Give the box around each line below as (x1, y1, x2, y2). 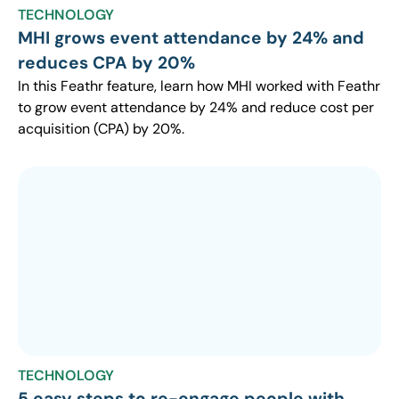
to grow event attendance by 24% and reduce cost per (18, 97, 374, 117)
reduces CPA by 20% (18, 51, 195, 74)
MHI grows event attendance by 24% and (18, 26, 364, 49)
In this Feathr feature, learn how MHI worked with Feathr (18, 76, 380, 95)
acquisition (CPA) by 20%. (18, 118, 184, 138)
